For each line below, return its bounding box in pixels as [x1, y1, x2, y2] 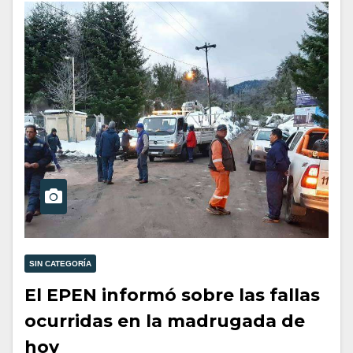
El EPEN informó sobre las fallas [24, 284, 320, 307]
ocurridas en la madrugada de [24, 310, 305, 333]
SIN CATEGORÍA [29, 259, 91, 269]
